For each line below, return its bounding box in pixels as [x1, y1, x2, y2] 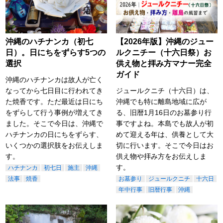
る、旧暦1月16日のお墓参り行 [115, 108, 212, 116]
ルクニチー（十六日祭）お [115, 48, 212, 57]
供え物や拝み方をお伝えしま [115, 152, 207, 160]
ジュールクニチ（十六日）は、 [115, 86, 214, 95]
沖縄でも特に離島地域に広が [115, 97, 207, 106]
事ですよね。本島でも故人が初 [115, 119, 214, 127]
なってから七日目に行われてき [5, 86, 104, 95]
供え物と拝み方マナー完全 [115, 59, 212, 68]
